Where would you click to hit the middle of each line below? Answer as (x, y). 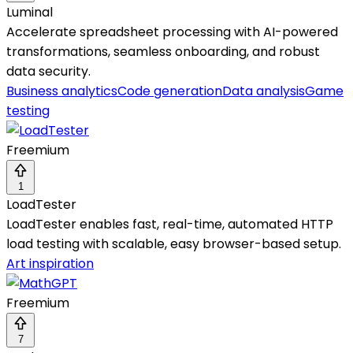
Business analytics (62, 91)
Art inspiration (50, 264)
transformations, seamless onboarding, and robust (163, 52)
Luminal (30, 13)
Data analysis (264, 91)
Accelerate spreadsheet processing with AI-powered (172, 32)
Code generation (170, 91)
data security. (48, 72)
